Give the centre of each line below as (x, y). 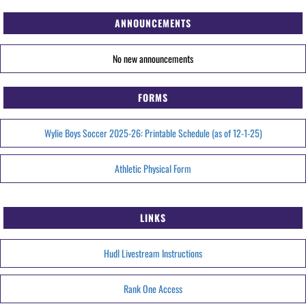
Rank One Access (153, 289)
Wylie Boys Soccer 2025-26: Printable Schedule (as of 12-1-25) (153, 133)
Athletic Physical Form (153, 168)
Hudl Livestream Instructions (153, 253)
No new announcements (153, 58)
